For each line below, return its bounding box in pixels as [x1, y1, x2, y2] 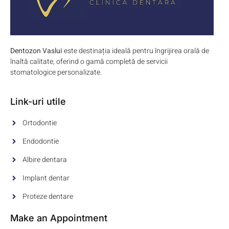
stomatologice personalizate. [10, 67, 102, 78]
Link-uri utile [10, 96, 66, 107]
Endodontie [22, 135, 59, 147]
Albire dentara [22, 154, 67, 165]
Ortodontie [22, 117, 57, 128]
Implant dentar [22, 172, 70, 184]
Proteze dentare [22, 191, 73, 202]
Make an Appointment [10, 212, 107, 223]
